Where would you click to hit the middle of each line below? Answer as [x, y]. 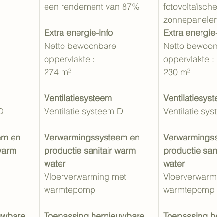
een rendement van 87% [92, 7]
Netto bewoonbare [81, 46]
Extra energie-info [78, 33]
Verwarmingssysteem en [93, 137]
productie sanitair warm [91, 150]
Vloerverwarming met [86, 177]
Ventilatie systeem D [84, 111]
